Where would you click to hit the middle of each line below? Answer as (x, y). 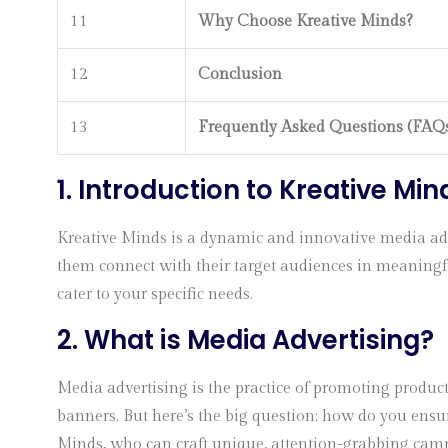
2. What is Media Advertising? (245, 340)
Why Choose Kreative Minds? (305, 21)
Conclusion (240, 74)
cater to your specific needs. (155, 294)
